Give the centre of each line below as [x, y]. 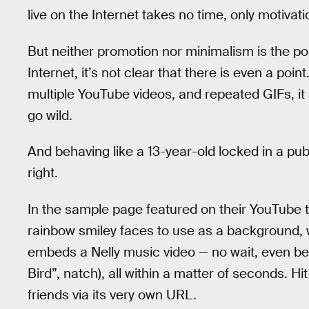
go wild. [50, 115]
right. [43, 173]
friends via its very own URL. [112, 295]
